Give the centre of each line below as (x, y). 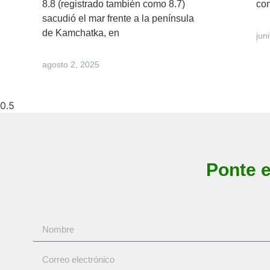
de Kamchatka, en (81, 33)
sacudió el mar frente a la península (118, 19)
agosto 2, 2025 (71, 65)
